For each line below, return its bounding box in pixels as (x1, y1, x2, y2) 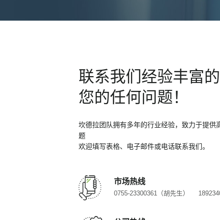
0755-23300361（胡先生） (113, 190, 189, 197)
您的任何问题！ (79, 88, 189, 106)
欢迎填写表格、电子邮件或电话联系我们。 (79, 142, 209, 150)
